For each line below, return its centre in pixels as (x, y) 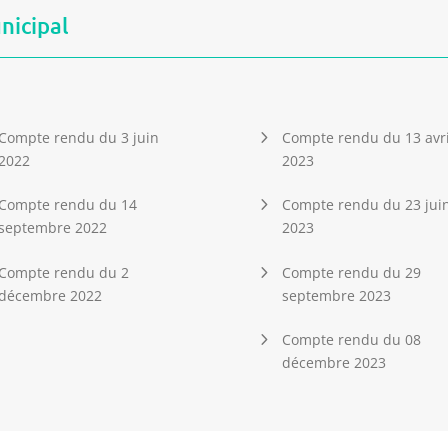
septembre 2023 (336, 295)
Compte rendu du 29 (351, 272)
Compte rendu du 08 (351, 340)
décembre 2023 (333, 363)
